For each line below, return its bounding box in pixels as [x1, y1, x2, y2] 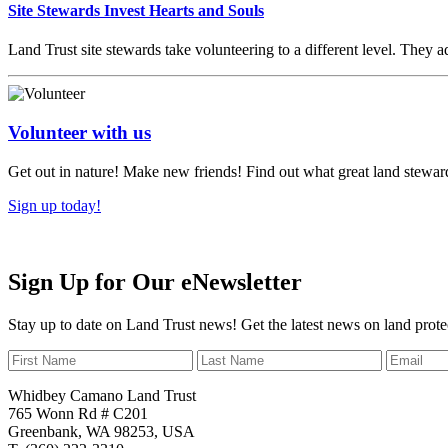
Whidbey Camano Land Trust [8, 386, 196, 404]
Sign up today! [8, 196, 101, 214]
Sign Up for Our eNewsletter [8, 268, 302, 295]
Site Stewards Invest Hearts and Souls [8, 2, 264, 20]
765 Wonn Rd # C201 [8, 404, 148, 422]
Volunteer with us [8, 122, 151, 144]
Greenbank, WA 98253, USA [8, 422, 195, 440]
